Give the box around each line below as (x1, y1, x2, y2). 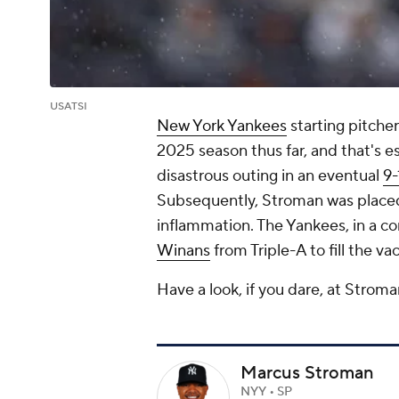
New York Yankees (157, 116, 287, 137)
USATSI (50, 100, 87, 114)
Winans (157, 240, 210, 262)
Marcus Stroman (240, 362, 374, 386)
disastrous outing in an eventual (157, 166, 383, 187)
